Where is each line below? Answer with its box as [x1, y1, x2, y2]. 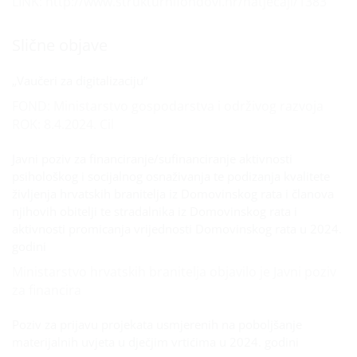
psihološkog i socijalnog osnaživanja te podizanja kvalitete [12, 168, 330, 184]
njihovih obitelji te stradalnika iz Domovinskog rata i [12, 203, 297, 219]
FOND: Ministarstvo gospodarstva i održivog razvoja [12, 97, 324, 115]
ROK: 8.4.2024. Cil [12, 116, 114, 133]
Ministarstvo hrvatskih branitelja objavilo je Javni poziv [12, 263, 336, 280]
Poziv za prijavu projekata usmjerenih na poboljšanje [12, 316, 302, 332]
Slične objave [12, 34, 108, 56]
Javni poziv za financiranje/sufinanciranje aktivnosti [12, 151, 292, 167]
